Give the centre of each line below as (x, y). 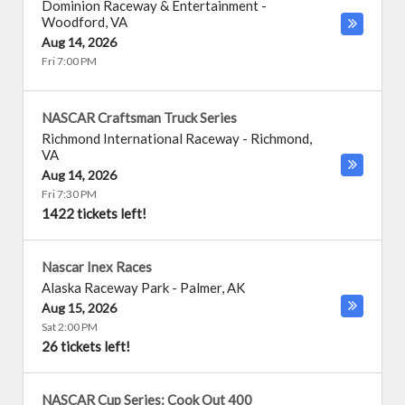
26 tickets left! (86, 346)
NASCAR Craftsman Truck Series (139, 118)
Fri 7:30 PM (69, 194)
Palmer (201, 287)
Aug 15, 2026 (79, 308)
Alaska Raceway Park (105, 287)
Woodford (73, 22)
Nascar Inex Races (97, 267)
